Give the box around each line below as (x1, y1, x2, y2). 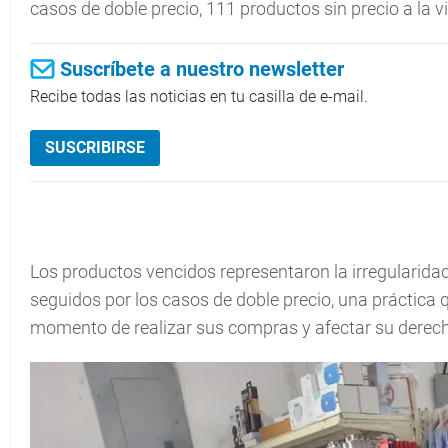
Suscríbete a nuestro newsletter (60, 57, 344, 81)
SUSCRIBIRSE (45, 138, 145, 157)
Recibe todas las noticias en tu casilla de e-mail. (30, 87, 368, 106)
